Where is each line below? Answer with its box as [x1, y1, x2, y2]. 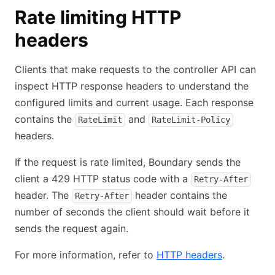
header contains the [132, 189, 227, 201]
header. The [15, 189, 72, 201]
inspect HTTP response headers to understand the [15, 80, 249, 92]
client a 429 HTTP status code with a [15, 172, 191, 185]
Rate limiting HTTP [15, 6, 181, 28]
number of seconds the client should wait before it [15, 206, 250, 218]
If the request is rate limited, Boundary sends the [15, 156, 241, 168]
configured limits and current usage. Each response [15, 96, 254, 109]
